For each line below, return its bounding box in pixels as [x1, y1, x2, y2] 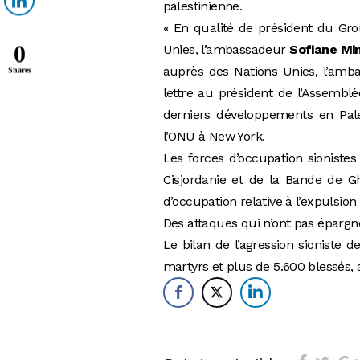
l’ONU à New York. [162, 128, 265, 144]
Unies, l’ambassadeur [162, 41, 290, 57]
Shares [8, 65, 31, 75]
